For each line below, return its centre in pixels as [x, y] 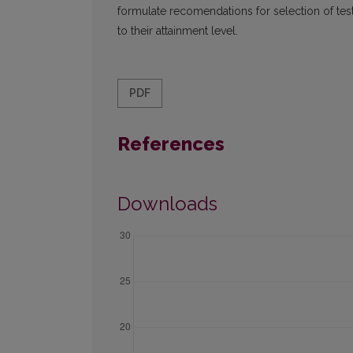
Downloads [167, 204]
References [171, 144]
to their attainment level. [178, 31]
